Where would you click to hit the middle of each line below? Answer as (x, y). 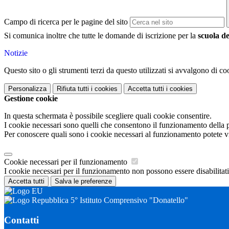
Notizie (16, 53)
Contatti (21, 220)
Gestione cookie (31, 99)
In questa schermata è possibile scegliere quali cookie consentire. (108, 116)
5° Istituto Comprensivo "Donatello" (128, 200)
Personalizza (27, 89)
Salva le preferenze (83, 181)
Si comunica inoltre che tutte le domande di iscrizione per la (101, 36)
